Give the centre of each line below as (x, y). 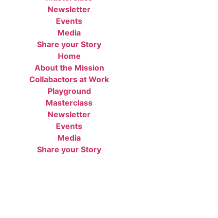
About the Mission (69, 68)
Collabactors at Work (69, 80)
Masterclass (69, 103)
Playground (69, 91)
